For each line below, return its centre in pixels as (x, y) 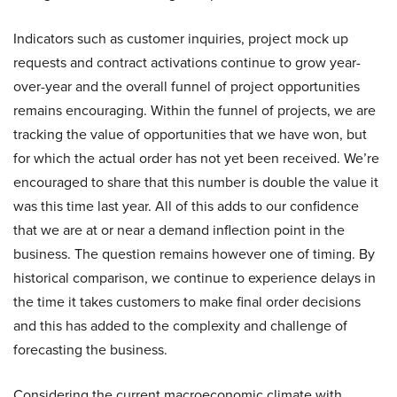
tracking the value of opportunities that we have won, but (190, 135)
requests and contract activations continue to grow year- (187, 63)
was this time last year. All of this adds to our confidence (186, 206)
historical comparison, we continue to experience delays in (195, 278)
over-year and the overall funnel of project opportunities (187, 87)
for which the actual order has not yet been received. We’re (196, 159)
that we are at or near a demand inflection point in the (179, 230)
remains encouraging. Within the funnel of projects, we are (195, 111)
